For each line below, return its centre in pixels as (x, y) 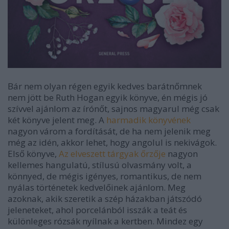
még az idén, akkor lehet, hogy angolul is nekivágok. (112, 143)
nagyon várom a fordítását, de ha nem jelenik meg (109, 131)
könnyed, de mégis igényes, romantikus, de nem (105, 176)
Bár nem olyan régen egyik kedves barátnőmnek (105, 86)
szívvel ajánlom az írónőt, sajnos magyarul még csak (113, 109)
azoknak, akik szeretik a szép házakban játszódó (105, 199)
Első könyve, (33, 154)
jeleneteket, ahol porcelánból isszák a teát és (97, 210)
